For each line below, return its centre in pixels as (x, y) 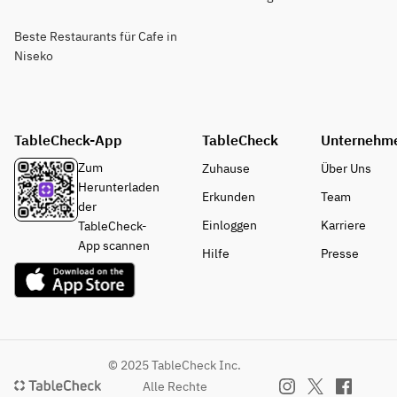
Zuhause (226, 168)
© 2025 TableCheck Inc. (175, 365)
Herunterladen (119, 187)
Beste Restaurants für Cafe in (96, 36)
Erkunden (229, 197)
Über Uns (346, 168)
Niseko (34, 56)
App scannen (114, 245)
